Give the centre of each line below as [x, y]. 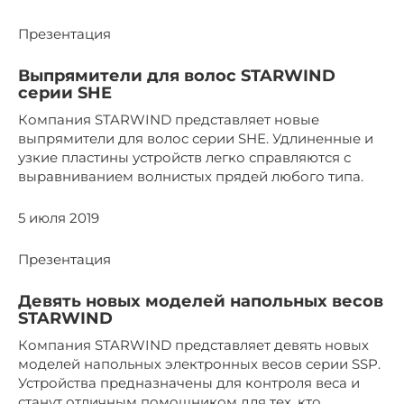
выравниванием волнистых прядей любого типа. [191, 176]
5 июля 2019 [59, 217]
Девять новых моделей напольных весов [201, 301]
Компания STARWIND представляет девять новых [193, 344]
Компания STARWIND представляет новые [169, 119]
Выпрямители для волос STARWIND [177, 75]
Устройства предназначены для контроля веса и [189, 382]
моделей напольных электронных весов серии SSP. [199, 363]
